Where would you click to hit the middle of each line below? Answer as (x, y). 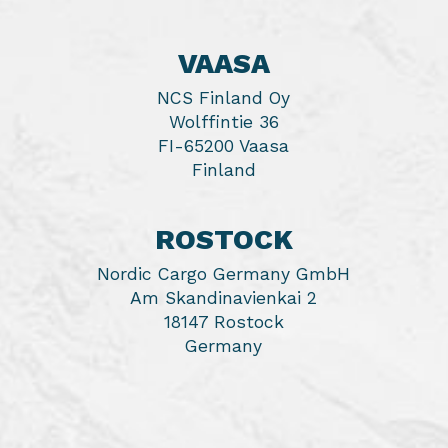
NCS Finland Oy (224, 98)
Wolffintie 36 (223, 122)
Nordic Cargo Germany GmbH (224, 274)
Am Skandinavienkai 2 (224, 298)
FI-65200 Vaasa (224, 146)
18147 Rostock (223, 322)
